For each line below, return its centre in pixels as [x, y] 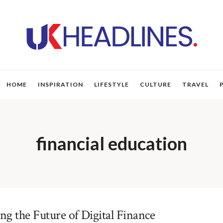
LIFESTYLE [111, 84]
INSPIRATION [60, 84]
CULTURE [155, 84]
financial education [111, 143]
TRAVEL [195, 84]
